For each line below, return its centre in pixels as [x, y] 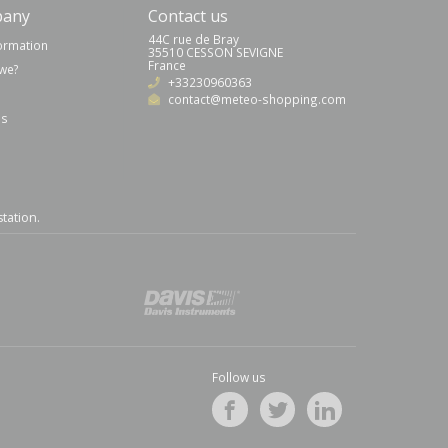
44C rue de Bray [193, 38]
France [167, 64]
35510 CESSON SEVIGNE [215, 51]
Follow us [239, 376]
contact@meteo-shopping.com [257, 98]
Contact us [188, 15]
